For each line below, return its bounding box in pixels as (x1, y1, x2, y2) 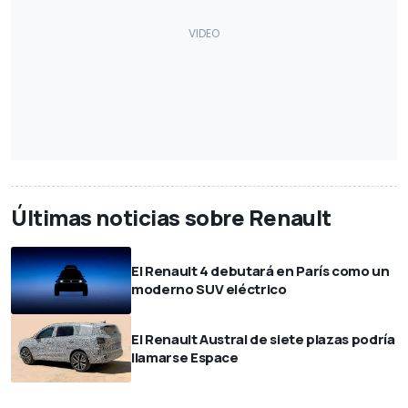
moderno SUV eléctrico (131, 280, 287, 300)
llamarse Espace (131, 347, 239, 367)
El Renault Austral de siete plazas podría (131, 329, 395, 349)
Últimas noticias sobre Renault (11, 202, 331, 233)
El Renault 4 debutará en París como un (131, 261, 390, 281)
